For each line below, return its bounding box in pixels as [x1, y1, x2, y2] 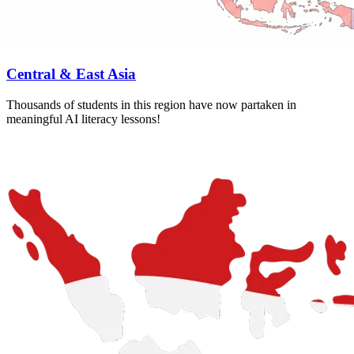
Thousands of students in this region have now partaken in [6, 98, 296, 112]
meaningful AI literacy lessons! [6, 112, 160, 126]
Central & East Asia [6, 66, 136, 83]
